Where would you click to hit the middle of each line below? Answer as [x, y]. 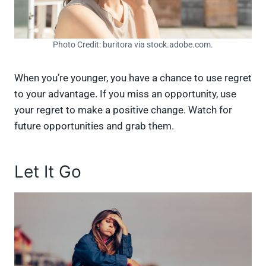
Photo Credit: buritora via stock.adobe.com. [133, 44]
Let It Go [48, 171]
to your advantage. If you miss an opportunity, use [125, 94]
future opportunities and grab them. [96, 126]
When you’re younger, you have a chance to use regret [133, 77]
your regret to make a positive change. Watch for [123, 110]
